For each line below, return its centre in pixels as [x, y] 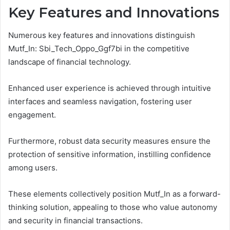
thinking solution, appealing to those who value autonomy [113, 207]
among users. [33, 168]
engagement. [32, 115]
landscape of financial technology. [70, 62]
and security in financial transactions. [75, 221]
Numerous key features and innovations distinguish [102, 35]
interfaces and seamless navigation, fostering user [100, 102]
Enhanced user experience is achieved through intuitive [110, 88]
